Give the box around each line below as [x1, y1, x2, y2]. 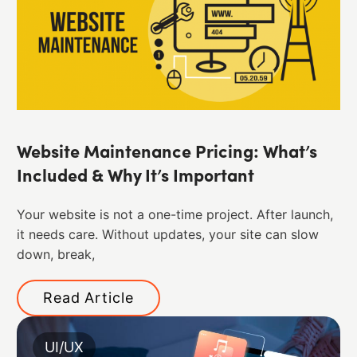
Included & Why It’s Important [16, 167, 254, 186]
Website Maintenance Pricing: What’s [16, 143, 317, 163]
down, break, [16, 246, 95, 262]
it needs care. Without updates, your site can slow [16, 226, 319, 242]
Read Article [42, 288, 134, 306]
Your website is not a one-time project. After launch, [16, 206, 333, 222]
